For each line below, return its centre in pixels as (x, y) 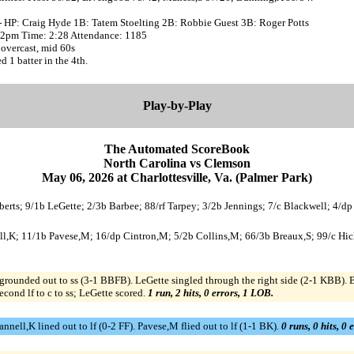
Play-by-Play (177, 105)
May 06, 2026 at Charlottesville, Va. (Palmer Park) (177, 177)
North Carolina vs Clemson (177, 163)
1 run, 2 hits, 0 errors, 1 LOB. (210, 292)
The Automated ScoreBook (177, 149)
